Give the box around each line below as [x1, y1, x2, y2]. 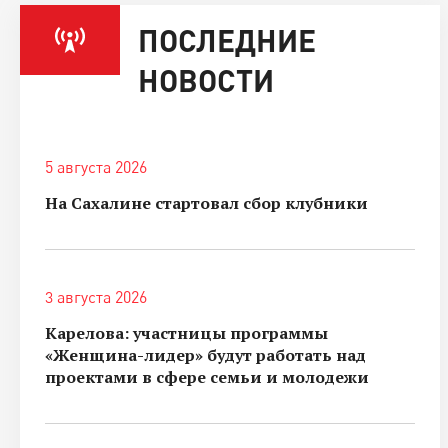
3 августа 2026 [45, 286, 147, 307]
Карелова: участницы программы [45, 321, 328, 344]
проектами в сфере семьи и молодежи [45, 365, 369, 388]
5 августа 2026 [45, 156, 147, 177]
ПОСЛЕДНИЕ [138, 21, 316, 58]
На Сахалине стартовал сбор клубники [45, 191, 368, 214]
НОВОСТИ [138, 61, 274, 98]
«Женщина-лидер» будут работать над [45, 343, 366, 366]
